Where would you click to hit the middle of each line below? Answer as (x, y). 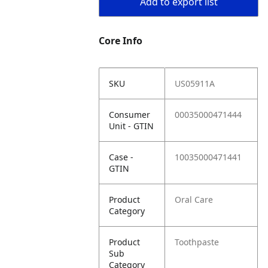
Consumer (130, 115)
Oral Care (194, 200)
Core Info (121, 41)
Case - (121, 157)
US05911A (195, 83)
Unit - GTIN (132, 126)
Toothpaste (197, 242)
